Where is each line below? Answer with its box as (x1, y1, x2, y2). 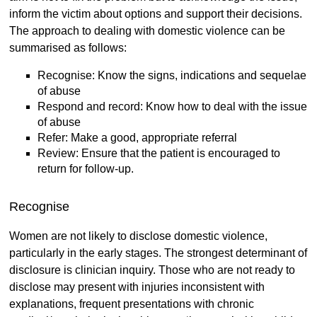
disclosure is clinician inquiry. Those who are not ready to (8, 264, 295, 277)
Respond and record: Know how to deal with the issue (37, 100, 307, 113)
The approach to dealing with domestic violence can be (8, 25, 285, 38)
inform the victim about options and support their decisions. (8, 8, 302, 21)
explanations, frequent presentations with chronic (8, 298, 254, 311)
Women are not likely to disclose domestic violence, (8, 230, 267, 243)
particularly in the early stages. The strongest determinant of (8, 247, 307, 260)
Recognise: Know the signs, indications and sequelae (37, 69, 306, 82)
